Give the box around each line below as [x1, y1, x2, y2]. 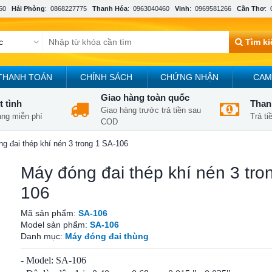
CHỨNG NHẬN [160, 72, 219, 82]
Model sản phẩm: [21, 220, 90, 229]
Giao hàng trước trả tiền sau [101, 106, 201, 115]
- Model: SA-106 [21, 255, 86, 265]
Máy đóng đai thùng [65, 231, 149, 241]
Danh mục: [21, 231, 65, 241]
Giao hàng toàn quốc [101, 92, 189, 103]
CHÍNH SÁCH [80, 72, 132, 82]
